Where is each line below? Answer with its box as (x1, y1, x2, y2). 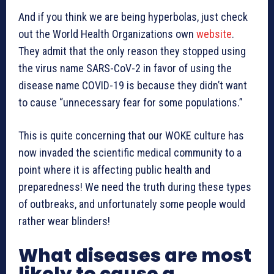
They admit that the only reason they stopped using (18, 45, 246, 58)
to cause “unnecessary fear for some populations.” (18, 96, 243, 109)
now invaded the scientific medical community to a (18, 146, 242, 160)
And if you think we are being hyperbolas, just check (18, 10, 248, 24)
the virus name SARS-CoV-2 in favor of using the (18, 62, 232, 75)
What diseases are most (18, 243, 251, 269)
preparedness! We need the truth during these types (18, 180, 251, 194)
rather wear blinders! (18, 215, 110, 228)
